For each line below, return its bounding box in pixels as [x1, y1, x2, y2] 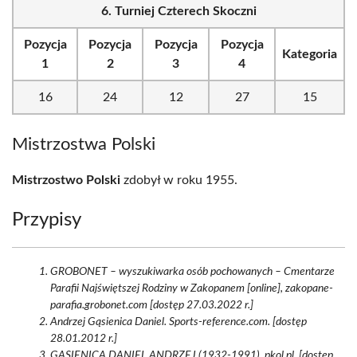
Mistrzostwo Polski [12, 174, 120, 186]
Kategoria [282, 48, 337, 61]
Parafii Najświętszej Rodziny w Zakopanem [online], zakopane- [50, 283, 333, 294]
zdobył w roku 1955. [120, 174, 237, 186]
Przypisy [12, 210, 81, 229]
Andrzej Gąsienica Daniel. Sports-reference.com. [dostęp [50, 316, 307, 328]
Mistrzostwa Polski [12, 135, 155, 153]
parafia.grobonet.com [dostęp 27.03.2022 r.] [50, 300, 253, 311]
